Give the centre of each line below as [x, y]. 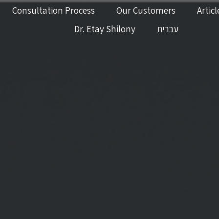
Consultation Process [53, 10]
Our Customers [146, 10]
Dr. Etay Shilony [105, 29]
